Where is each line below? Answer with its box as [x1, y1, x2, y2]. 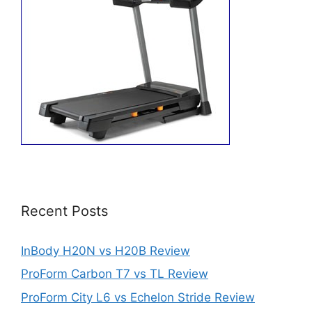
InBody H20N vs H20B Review [21, 243, 190, 258]
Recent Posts [21, 202, 108, 219]
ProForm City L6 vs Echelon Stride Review [21, 290, 255, 304]
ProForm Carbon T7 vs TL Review [21, 267, 208, 281]
